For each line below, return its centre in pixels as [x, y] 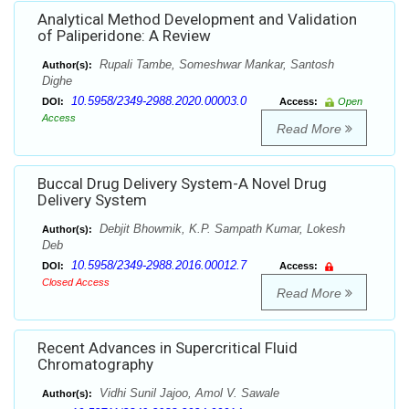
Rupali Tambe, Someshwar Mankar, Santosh [215, 65]
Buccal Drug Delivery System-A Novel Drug [182, 184]
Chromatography [95, 365]
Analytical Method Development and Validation [197, 20]
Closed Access [76, 283]
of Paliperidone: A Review [124, 36]
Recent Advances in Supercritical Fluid [168, 348]
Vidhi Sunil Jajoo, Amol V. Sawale [188, 393]
